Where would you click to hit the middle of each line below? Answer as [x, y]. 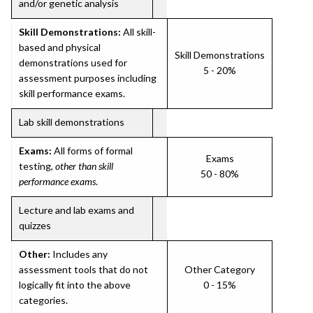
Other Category [220, 269]
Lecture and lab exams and [77, 210]
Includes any [79, 254]
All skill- [138, 32]
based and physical [60, 47]
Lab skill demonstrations [72, 122]
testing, [37, 166]
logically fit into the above [75, 285]
